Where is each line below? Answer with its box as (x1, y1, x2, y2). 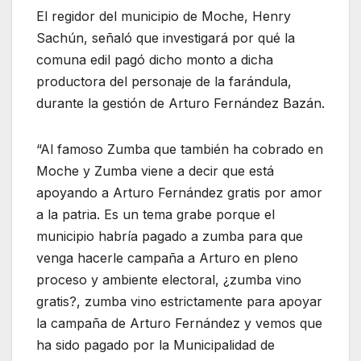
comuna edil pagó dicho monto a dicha (36, 52, 273, 68)
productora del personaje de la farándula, (36, 73, 292, 90)
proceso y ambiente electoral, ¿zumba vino (36, 272, 301, 288)
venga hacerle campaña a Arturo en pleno (36, 250, 298, 267)
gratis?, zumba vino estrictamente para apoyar (36, 293, 322, 310)
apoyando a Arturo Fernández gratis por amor (36, 185, 322, 201)
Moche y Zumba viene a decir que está (36, 163, 274, 180)
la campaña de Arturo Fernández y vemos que (36, 315, 322, 332)
